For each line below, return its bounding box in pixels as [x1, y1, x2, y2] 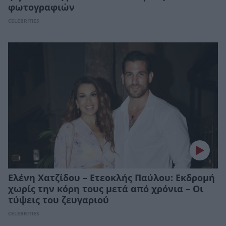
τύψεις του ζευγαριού [8, 195, 109, 205]
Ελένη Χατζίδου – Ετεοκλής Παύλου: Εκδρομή [8, 173, 215, 183]
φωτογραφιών [8, 3, 75, 13]
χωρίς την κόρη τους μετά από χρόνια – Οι [8, 184, 203, 194]
